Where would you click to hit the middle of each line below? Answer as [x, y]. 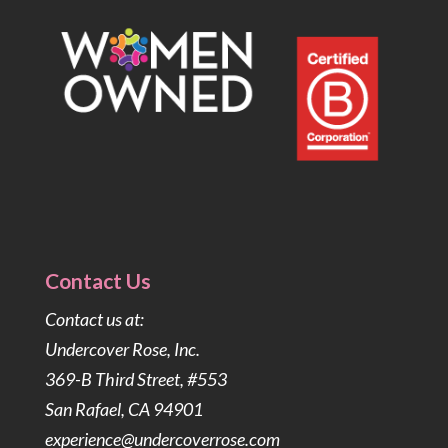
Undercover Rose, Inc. [122, 349]
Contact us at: [94, 319]
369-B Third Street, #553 [135, 379]
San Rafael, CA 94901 [123, 409]
